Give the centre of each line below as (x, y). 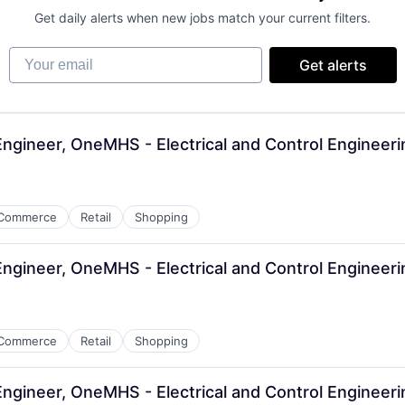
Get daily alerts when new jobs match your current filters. (202, 18)
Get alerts (333, 65)
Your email (44, 55)
